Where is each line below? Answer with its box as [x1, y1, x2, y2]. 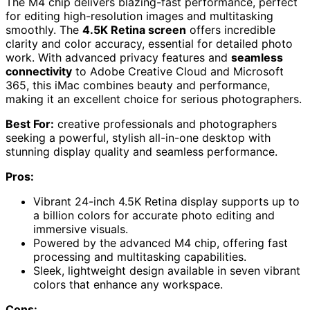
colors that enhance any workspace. [33, 277, 223, 291]
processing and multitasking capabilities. [33, 249, 246, 264]
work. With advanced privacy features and [6, 50, 231, 64]
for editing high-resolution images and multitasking [6, 8, 273, 23]
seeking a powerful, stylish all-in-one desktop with [6, 130, 271, 145]
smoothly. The [6, 22, 82, 37]
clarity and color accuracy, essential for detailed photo [6, 36, 293, 51]
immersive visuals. [33, 221, 128, 236]
